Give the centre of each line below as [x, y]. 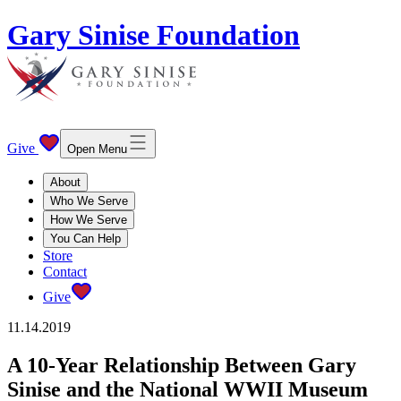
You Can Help [85, 238]
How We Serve [89, 219]
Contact [65, 271]
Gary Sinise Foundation [154, 35]
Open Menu [97, 149]
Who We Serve [89, 200]
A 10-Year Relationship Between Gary [182, 365]
